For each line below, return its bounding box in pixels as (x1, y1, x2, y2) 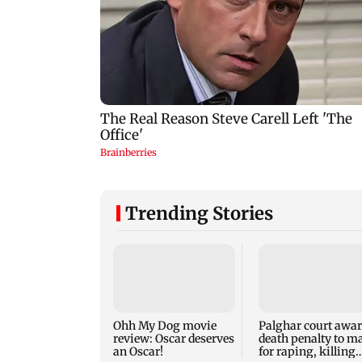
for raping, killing (258, 344, 356, 360)
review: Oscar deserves (113, 331, 234, 347)
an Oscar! (113, 344, 163, 360)
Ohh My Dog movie (113, 318, 217, 334)
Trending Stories (125, 202, 273, 225)
